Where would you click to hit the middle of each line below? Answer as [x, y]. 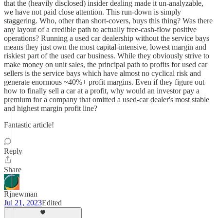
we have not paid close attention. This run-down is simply [92, 12]
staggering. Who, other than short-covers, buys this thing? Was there [108, 21]
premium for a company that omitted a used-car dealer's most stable [107, 100]
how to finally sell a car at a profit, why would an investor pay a [102, 91]
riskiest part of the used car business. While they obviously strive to [107, 56]
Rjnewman [21, 194]
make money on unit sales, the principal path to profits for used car [106, 64]
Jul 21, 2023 [23, 203]
